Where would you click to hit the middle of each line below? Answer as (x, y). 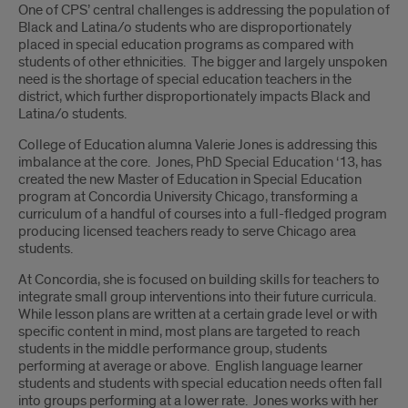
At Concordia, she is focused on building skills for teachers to (199, 280)
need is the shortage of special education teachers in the (185, 79)
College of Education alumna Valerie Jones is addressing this (198, 145)
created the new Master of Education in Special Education (190, 179)
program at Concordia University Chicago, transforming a (188, 197)
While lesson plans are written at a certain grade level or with (198, 314)
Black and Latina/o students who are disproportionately (185, 27)
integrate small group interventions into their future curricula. (199, 297)
